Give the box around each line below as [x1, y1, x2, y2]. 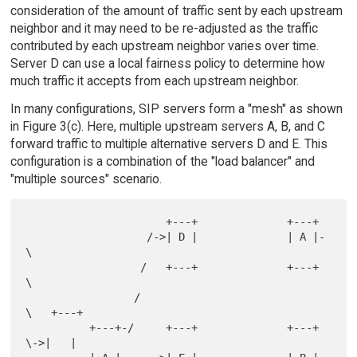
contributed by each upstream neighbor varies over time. [10, 38, 319, 54]
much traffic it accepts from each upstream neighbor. [10, 73, 299, 89]
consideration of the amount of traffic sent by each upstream [10, 3, 343, 19]
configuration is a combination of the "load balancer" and [10, 154, 315, 170]
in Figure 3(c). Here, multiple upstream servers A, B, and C [10, 119, 325, 135]
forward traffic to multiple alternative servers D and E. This [10, 136, 328, 152]
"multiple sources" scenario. [10, 171, 162, 187]
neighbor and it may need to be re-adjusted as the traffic [10, 21, 318, 37]
